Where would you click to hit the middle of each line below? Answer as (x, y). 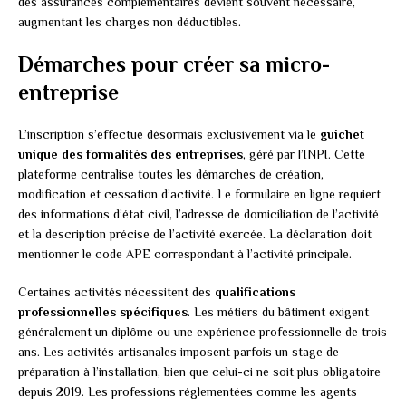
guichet (342, 135)
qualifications (255, 292)
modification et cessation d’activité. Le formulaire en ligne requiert (199, 194)
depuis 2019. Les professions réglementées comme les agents (188, 392)
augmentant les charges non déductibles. (130, 22)
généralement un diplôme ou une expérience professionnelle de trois (203, 332)
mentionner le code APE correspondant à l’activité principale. (185, 254)
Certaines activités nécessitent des (116, 292)
